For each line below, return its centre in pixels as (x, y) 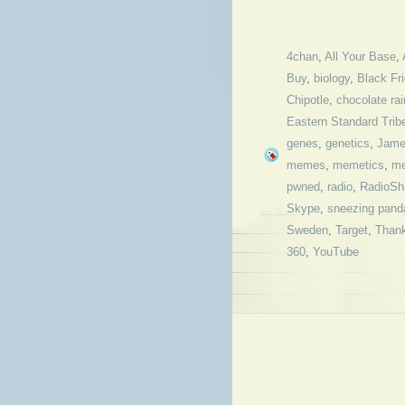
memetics (358, 165)
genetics (348, 143)
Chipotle (308, 100)
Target (352, 230)
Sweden (307, 230)
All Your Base (360, 57)
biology (332, 78)
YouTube (336, 252)
